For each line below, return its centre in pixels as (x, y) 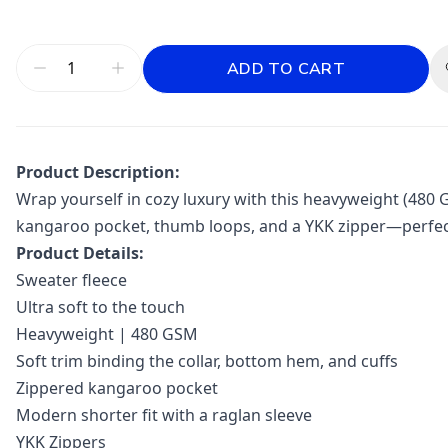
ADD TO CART (286, 69)
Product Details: (80, 253)
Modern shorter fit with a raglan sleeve (164, 415)
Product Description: (98, 172)
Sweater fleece (71, 280)
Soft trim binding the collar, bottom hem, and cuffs (207, 361)
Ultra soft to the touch (100, 307)
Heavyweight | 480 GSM (107, 334)
